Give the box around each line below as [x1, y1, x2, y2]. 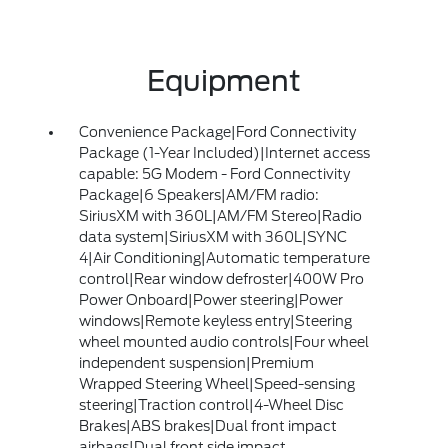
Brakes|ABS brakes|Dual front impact [78, 418, 337, 434]
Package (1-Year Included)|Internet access [78, 145, 370, 161]
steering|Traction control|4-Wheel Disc [78, 397, 344, 413]
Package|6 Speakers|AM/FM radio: [78, 187, 319, 203]
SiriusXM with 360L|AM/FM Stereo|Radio [78, 208, 362, 224]
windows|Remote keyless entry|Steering [78, 313, 352, 329]
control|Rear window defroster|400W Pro [78, 271, 364, 287]
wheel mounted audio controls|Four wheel [78, 334, 369, 350]
